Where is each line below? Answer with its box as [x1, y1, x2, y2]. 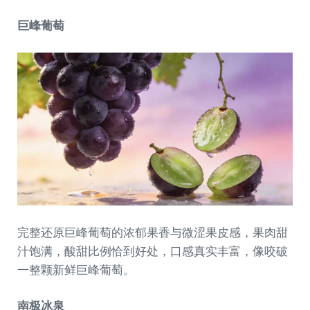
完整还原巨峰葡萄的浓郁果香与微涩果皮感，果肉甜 [17, 226, 288, 239]
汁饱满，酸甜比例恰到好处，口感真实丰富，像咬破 [17, 244, 288, 258]
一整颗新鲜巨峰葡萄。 [17, 263, 135, 277]
